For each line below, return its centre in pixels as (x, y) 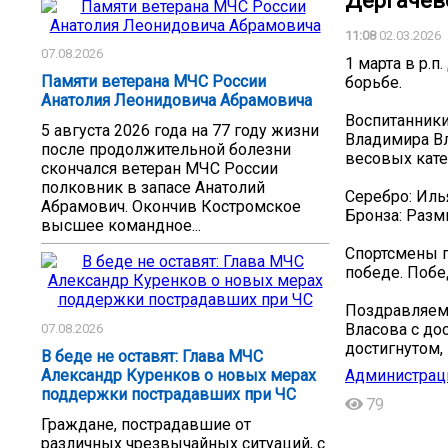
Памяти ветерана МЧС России (153, 82)
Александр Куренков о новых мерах (178, 375)
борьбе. (373, 82)
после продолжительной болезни (166, 150)
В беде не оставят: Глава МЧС (152, 356)
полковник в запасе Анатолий (153, 188)
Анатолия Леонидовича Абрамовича (176, 101)
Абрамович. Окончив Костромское (171, 207)
